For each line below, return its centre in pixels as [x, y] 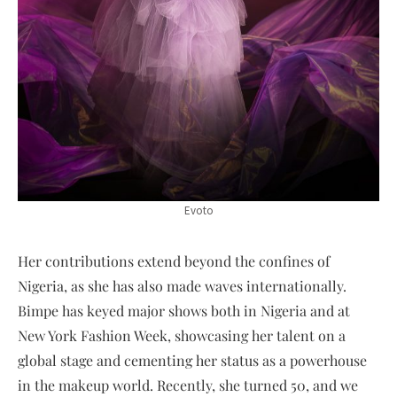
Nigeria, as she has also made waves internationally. [182, 285]
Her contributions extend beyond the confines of [174, 261]
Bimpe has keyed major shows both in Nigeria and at [184, 310]
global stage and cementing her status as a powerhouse [192, 360]
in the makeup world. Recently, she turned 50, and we [188, 385]
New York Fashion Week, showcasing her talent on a [182, 335]
